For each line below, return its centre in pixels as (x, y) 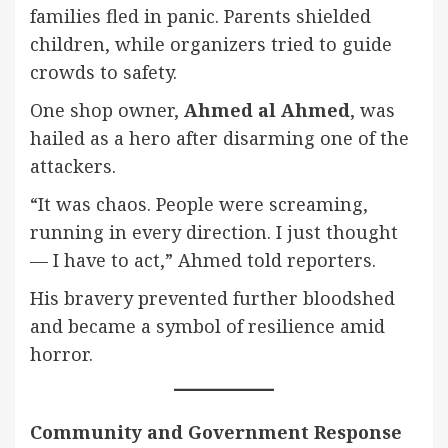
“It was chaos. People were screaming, (199, 204)
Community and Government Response (216, 432)
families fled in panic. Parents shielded (200, 16)
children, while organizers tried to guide (211, 44)
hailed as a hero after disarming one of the (219, 138)
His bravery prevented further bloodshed (212, 298)
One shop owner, (107, 110)
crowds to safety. (103, 72)
